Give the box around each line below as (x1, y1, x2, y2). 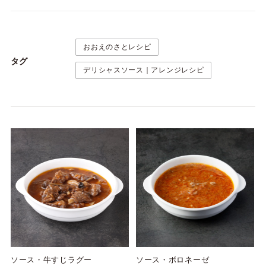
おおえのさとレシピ (83, 43, 151, 52)
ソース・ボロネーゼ (135, 255, 210, 264)
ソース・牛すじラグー (10, 255, 92, 264)
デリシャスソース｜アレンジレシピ (83, 66, 204, 75)
